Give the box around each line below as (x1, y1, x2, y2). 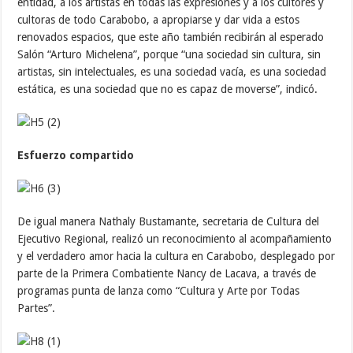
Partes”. (17, 301, 56, 314)
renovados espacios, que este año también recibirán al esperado (17, 30, 325, 43)
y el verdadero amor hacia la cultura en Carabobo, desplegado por (17, 249, 336, 262)
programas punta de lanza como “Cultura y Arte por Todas (17, 284, 300, 297)
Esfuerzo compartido (17, 148, 135, 162)
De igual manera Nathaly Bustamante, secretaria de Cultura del (17, 214, 320, 228)
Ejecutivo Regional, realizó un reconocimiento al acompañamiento (17, 232, 333, 245)
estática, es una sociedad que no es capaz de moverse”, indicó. (17, 82, 318, 95)
